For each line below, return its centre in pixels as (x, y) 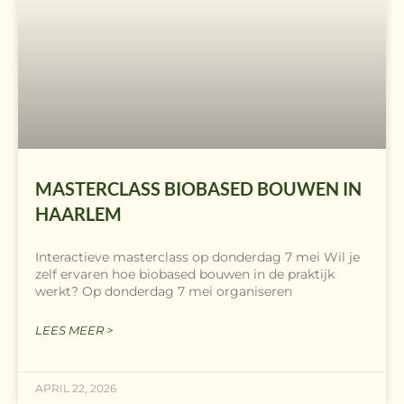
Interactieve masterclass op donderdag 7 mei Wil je (197, 257)
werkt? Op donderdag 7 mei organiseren (164, 291)
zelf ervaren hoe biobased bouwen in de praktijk (185, 274)
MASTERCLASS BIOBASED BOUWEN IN (198, 188)
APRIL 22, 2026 (76, 388)
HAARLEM (78, 213)
